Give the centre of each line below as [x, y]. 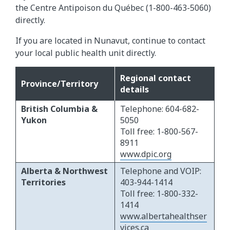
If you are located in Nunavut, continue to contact [110, 41]
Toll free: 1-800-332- [159, 194]
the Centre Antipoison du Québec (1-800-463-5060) [113, 8]
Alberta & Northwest [64, 171]
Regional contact [156, 78]
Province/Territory [60, 84]
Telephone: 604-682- [160, 109]
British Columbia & [59, 109]
